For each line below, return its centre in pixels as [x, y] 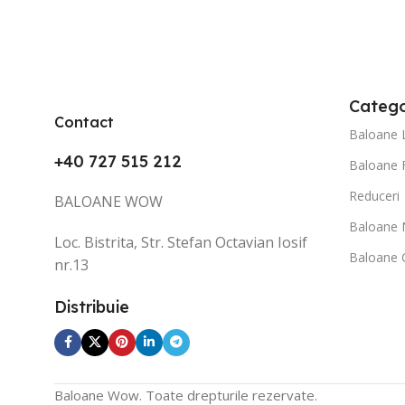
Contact [84, 122]
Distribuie [92, 306]
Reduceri [375, 195]
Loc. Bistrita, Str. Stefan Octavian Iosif [181, 242]
